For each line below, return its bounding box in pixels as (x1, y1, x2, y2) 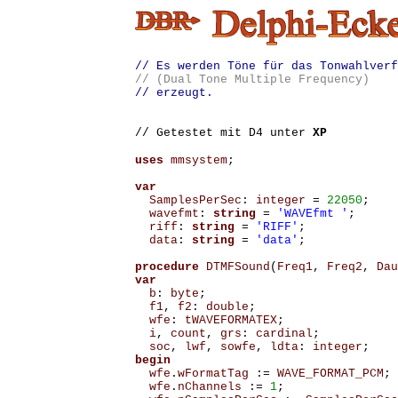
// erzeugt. (134, 86, 213, 99)
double (205, 300, 249, 314)
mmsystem (170, 154, 227, 167)
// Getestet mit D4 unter (134, 126, 313, 139)
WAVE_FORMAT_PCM (276, 367, 384, 380)
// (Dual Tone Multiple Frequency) (134, 73, 370, 86)
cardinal (255, 327, 313, 340)
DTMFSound (205, 260, 270, 274)
